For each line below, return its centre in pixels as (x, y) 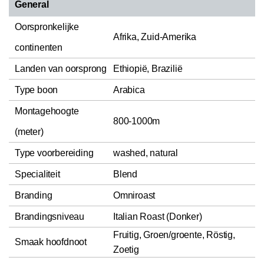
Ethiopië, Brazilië (148, 68)
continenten (39, 47)
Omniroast (134, 195)
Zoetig (126, 249)
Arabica (129, 90)
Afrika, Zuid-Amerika (155, 37)
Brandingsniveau (49, 216)
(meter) (29, 131)
